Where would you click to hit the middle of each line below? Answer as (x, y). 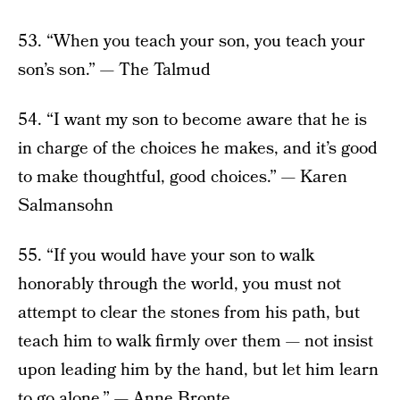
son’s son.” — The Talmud (114, 71)
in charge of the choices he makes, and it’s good (198, 149)
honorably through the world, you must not (179, 285)
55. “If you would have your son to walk (166, 256)
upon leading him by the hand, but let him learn (198, 371)
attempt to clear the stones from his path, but (189, 313)
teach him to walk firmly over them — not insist (196, 342)
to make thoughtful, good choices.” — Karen (183, 178)
